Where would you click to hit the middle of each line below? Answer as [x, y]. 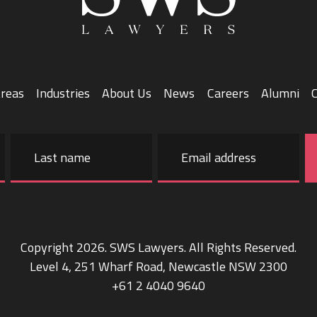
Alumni [280, 93]
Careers [228, 93]
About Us [127, 93]
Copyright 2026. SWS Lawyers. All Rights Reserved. [158, 247]
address [177, 161]
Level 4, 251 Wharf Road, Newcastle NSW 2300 [158, 266]
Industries [63, 93]
